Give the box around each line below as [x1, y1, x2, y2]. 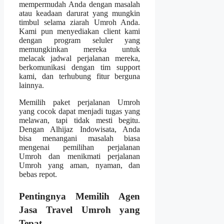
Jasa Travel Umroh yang [19, 204, 140, 215]
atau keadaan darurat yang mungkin [19, 8, 140, 17]
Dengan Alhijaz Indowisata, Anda [19, 124, 140, 133]
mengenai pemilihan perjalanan [19, 142, 140, 151]
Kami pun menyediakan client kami [19, 26, 140, 35]
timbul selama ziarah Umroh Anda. [19, 17, 140, 26]
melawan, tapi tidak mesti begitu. [19, 115, 140, 124]
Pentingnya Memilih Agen [19, 190, 140, 201]
